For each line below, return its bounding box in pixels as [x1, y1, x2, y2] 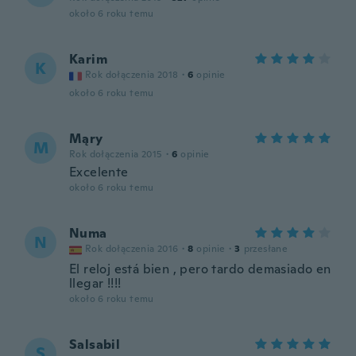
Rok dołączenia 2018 [85, 68, 179, 81]
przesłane [243, 242, 288, 255]
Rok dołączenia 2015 [69, 148, 163, 161]
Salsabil [69, 336, 121, 353]
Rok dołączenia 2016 [85, 242, 179, 255]
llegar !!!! [69, 275, 122, 292]
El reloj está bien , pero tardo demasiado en [69, 261, 331, 277]
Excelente [69, 164, 129, 180]
